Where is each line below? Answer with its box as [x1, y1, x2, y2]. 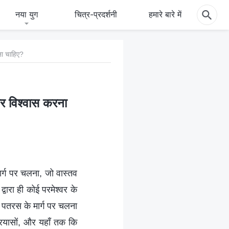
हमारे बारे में [149, 9, 182, 19]
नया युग [15, 9, 38, 19]
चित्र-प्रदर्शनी [75, 9, 118, 19]
